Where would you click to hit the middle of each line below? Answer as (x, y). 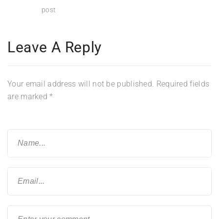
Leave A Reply (55, 47)
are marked (29, 96)
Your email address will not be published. (81, 84)
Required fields (183, 84)
